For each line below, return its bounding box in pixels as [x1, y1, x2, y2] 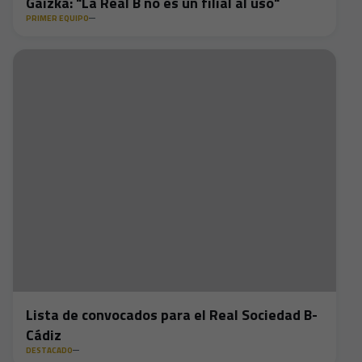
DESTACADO [26, 344, 73, 356]
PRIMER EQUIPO [26, 12, 89, 24]
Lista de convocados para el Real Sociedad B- [26, 304, 318, 326]
